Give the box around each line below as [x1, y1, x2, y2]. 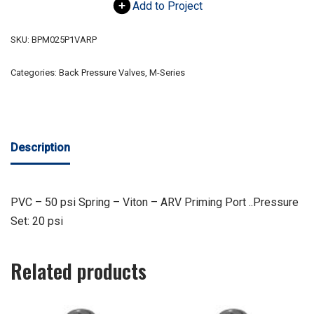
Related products [11, 257, 146, 286]
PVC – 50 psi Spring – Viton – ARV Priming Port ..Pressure [11, 196, 299, 210]
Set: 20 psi [11, 214, 63, 228]
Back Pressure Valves [59, 67, 145, 78]
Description [11, 141, 70, 155]
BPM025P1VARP [32, 34, 97, 46]
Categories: [11, 67, 59, 78]
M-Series [149, 67, 185, 78]
